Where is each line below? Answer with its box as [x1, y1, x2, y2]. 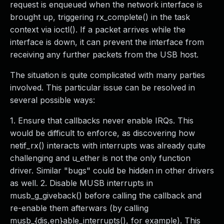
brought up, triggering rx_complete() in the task [10, 12, 190, 22]
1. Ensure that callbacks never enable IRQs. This [10, 115, 193, 125]
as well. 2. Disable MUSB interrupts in [10, 178, 153, 188]
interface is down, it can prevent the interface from [10, 37, 204, 47]
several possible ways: [10, 95, 95, 105]
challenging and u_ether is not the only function [10, 153, 190, 163]
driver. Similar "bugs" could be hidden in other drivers [10, 165, 214, 175]
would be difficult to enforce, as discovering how [10, 128, 195, 138]
